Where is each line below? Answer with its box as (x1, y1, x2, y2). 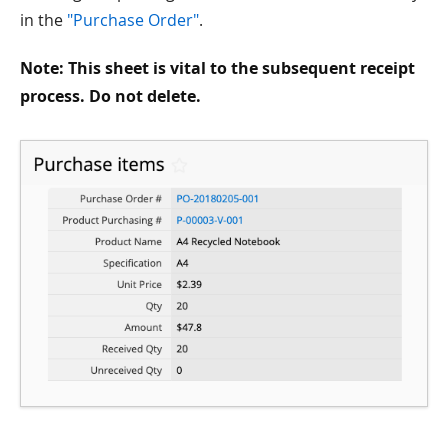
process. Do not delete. (20, 84, 201, 107)
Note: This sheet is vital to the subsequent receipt (20, 56, 415, 79)
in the (20, 8, 67, 31)
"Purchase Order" (67, 8, 199, 31)
